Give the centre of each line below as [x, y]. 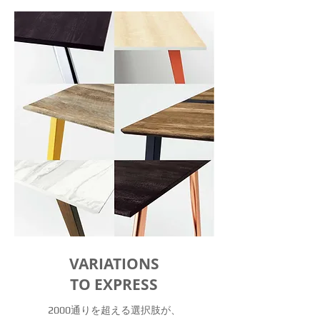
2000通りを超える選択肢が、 [114, 310]
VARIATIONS [114, 264]
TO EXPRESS [114, 285]
